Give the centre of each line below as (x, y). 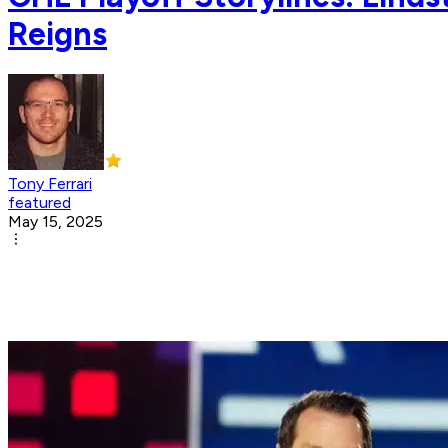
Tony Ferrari (50, 184)
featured (39, 203)
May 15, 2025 (55, 222)
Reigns (57, 33)
